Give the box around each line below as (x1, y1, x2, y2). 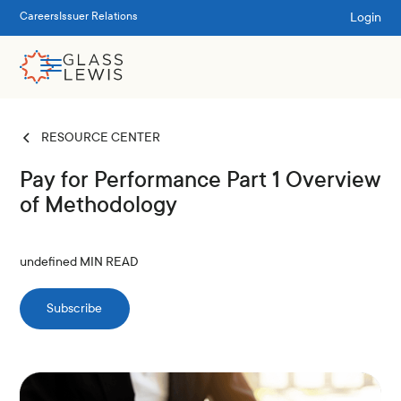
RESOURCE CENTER (41, 130, 161, 145)
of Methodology (20, 192, 178, 218)
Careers (20, 10, 60, 23)
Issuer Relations (59, 10, 139, 23)
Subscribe (47, 301, 103, 316)
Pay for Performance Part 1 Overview (20, 167, 381, 192)
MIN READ (77, 254, 140, 269)
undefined (20, 254, 78, 269)
